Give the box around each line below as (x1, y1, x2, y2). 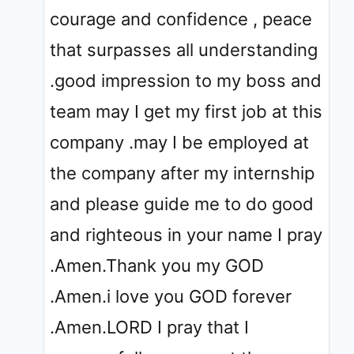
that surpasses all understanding (50, 39, 318, 60)
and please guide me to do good (50, 193, 314, 214)
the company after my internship (50, 162, 314, 183)
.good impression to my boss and (50, 70, 322, 91)
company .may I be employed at (50, 131, 309, 153)
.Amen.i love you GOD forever (50, 285, 292, 307)
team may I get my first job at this (50, 100, 322, 122)
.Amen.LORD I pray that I (50, 316, 249, 337)
